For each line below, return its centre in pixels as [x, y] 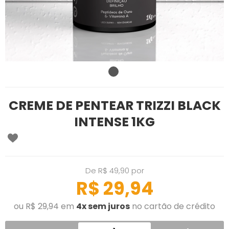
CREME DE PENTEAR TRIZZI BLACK [114, 106]
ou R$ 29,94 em [45, 206]
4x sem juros [103, 206]
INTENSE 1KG [114, 122]
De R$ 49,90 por [114, 170]
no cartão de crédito [173, 206]
